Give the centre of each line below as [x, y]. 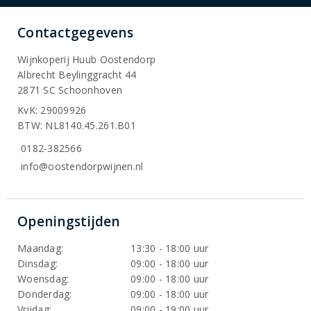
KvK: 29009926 [52, 110]
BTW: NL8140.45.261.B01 [77, 125]
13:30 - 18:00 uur [170, 249]
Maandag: [41, 249]
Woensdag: [43, 279]
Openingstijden [69, 222]
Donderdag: [45, 294]
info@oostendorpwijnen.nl [82, 166]
